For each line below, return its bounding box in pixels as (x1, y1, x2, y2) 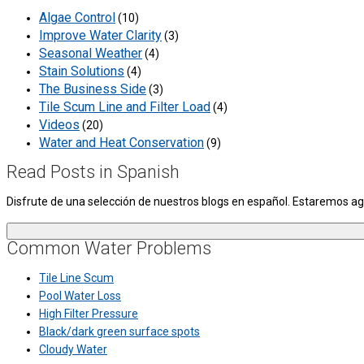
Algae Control (39, 10, 115, 26)
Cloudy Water (39, 343, 107, 357)
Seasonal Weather (39, 45, 142, 62)
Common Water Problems (6, 238, 211, 259)
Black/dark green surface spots (39, 325, 200, 339)
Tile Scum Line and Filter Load (39, 99, 210, 115)
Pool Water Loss (39, 289, 121, 303)
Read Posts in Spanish (6, 162, 180, 183)
